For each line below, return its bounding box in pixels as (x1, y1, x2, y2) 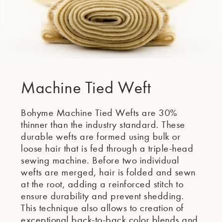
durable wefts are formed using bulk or (21, 130, 180, 142)
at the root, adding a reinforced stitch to (21, 178, 183, 190)
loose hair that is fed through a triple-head (21, 142, 193, 154)
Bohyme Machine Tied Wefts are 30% (21, 107, 177, 118)
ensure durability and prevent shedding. (21, 190, 184, 202)
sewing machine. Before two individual (21, 154, 179, 166)
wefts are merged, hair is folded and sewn (21, 166, 196, 178)
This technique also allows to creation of (21, 202, 184, 214)
